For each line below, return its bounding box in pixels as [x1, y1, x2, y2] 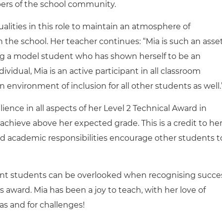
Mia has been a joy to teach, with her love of [34, 185, 206, 195]
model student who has [11, 52, 109, 61]
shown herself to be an [109, 52, 201, 61]
